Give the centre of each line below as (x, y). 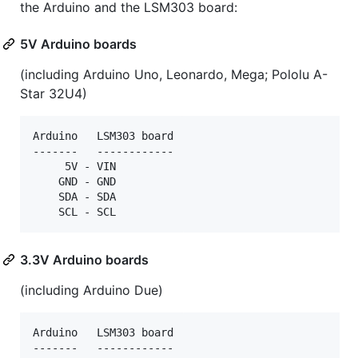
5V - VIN (74, 166)
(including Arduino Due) (91, 290)
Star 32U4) (54, 93)
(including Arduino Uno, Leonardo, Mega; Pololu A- (174, 74)
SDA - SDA (74, 196)
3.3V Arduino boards (84, 259)
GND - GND (74, 181)
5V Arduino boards (78, 44)
